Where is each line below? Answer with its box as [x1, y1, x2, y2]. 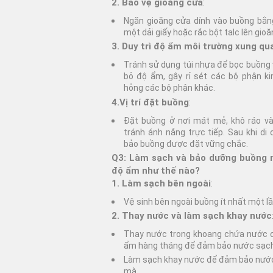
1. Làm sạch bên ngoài [112, 177, 211, 189]
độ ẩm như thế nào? [112, 165, 200, 176]
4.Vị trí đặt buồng [112, 96, 189, 108]
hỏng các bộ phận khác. [124, 83, 215, 93]
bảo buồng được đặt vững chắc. [124, 138, 248, 149]
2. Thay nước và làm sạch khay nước [112, 210, 272, 222]
